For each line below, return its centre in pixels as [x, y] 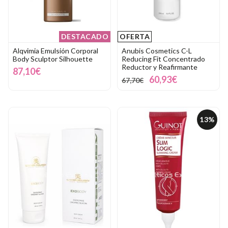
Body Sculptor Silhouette [53, 59]
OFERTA [135, 37]
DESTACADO [84, 37]
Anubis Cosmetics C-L [157, 51]
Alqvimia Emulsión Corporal [55, 51]
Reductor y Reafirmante [160, 67]
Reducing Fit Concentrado [163, 59]
